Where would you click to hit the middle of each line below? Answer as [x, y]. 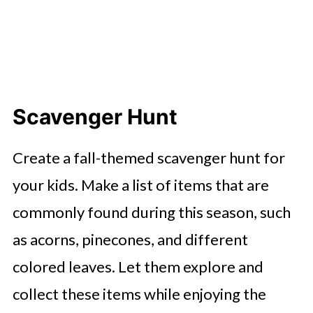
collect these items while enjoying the [139, 294]
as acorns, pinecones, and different [130, 240]
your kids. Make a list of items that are [140, 185]
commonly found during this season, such [151, 212]
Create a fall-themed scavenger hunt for [148, 158]
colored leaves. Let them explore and [138, 267]
